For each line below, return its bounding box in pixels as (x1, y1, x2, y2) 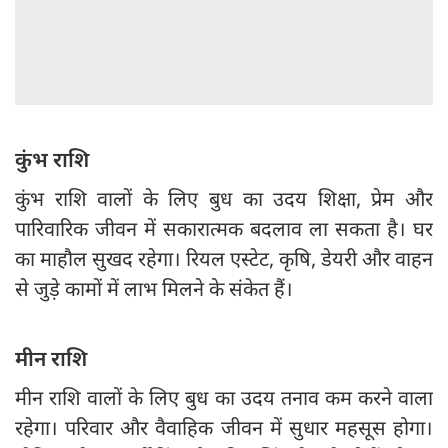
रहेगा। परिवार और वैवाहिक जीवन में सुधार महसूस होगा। (15, 414, 433, 442)
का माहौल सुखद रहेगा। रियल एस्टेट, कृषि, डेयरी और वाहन (15, 245, 433, 273)
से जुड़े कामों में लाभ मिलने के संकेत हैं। (15, 275, 293, 303)
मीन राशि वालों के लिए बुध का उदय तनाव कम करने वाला (15, 384, 433, 412)
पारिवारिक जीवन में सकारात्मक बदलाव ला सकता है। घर (15, 215, 433, 243)
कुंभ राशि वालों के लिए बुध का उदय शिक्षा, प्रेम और (15, 185, 433, 213)
